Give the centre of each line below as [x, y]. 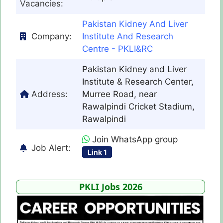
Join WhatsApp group [134, 139]
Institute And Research [128, 36]
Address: [50, 94]
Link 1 [97, 152]
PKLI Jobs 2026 [111, 187]
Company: [52, 36]
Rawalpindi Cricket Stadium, [138, 106]
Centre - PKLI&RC [117, 49]
